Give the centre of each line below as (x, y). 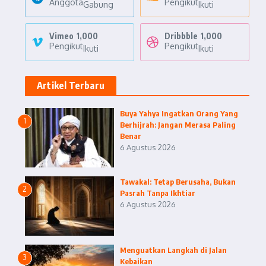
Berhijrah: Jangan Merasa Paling (178, 125)
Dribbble (181, 36)
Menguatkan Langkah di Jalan (173, 250)
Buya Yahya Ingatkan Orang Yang (179, 113)
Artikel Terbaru (71, 85)
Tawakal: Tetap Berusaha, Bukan (178, 182)
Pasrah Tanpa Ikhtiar (158, 193)
